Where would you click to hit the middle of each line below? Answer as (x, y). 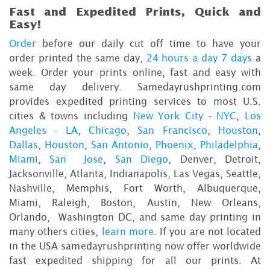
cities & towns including (71, 116)
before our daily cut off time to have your (149, 44)
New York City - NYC (185, 116)
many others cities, (55, 232)
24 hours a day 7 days (199, 58)
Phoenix (174, 145)
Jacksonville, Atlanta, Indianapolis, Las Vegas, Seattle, (135, 174)
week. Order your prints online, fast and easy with (135, 73)
